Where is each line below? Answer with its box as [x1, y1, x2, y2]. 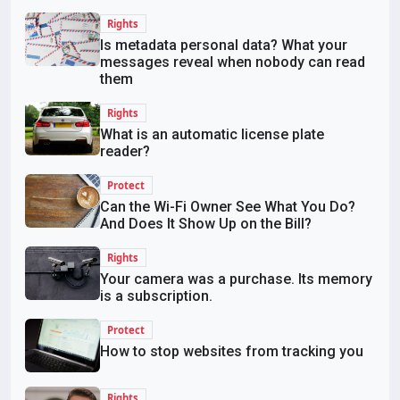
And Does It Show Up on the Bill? [100, 215, 312, 233]
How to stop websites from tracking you [100, 342, 363, 360]
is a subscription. [100, 287, 212, 304]
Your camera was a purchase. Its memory [100, 271, 372, 287]
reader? [100, 143, 150, 161]
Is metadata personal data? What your [100, 37, 347, 54]
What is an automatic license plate [100, 126, 324, 144]
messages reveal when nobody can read [100, 54, 365, 71]
